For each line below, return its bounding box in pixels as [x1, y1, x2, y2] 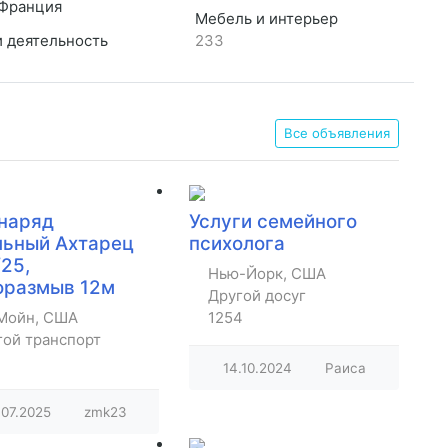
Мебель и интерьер [190, 9, 338, 29]
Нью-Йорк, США [208, 264, 326, 284]
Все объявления [284, 125, 390, 142]
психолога [189, 232, 285, 256]
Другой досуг [208, 286, 306, 306]
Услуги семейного [189, 210, 357, 234]
